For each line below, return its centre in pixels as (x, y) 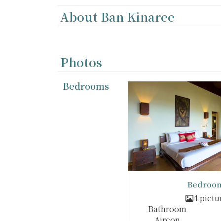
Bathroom (167, 209)
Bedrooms (86, 86)
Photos (81, 62)
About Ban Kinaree (117, 16)
